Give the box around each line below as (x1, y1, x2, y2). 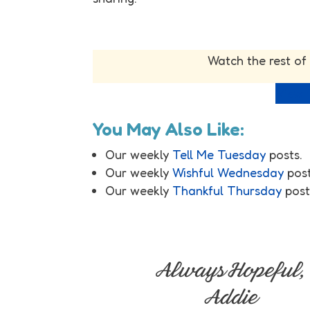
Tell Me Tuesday (172, 147, 270, 163)
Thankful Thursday (172, 183, 282, 199)
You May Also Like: (93, 118, 245, 140)
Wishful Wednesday (172, 165, 284, 181)
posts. (269, 147, 303, 163)
